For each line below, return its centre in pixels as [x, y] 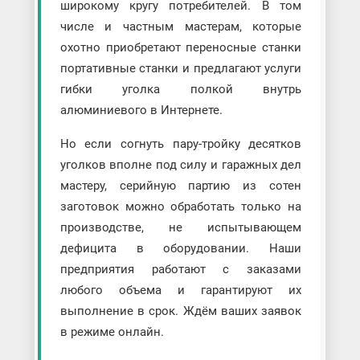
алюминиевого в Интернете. [141, 110]
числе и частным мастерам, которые [181, 27]
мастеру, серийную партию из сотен [181, 186]
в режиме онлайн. [112, 332]
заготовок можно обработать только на [181, 207]
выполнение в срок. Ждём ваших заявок [181, 311]
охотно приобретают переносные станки [181, 48]
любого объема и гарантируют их [181, 290]
